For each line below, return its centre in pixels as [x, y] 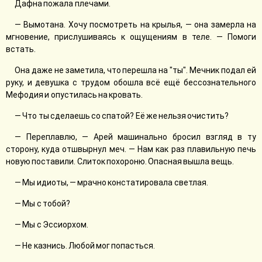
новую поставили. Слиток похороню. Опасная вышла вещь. [120, 161]
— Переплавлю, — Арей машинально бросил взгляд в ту [135, 137]
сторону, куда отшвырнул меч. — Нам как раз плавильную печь [131, 149]
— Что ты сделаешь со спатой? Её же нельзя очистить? [122, 116]
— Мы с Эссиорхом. [51, 225]
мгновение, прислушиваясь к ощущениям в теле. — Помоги [131, 37]
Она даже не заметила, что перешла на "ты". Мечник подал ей [135, 70]
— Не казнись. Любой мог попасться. [85, 246]
